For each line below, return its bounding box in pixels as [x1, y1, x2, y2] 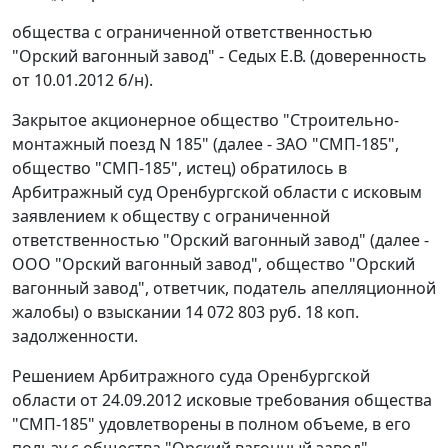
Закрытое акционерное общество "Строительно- [12, 109, 399, 132]
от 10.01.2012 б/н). [12, 69, 153, 92]
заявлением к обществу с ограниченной [12, 205, 330, 228]
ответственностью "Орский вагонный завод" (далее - [12, 229, 429, 252]
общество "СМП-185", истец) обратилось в [12, 157, 347, 180]
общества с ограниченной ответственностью [12, 21, 372, 44]
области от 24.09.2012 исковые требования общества [12, 389, 432, 412]
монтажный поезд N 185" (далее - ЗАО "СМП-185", [12, 133, 399, 156]
